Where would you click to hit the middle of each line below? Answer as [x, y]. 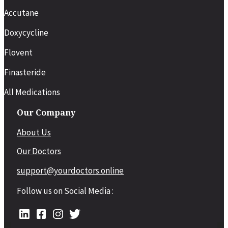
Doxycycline [26, 32]
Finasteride [25, 72]
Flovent [18, 52]
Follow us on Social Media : [65, 191]
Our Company [46, 112]
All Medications [32, 92]
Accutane [21, 12]
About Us [34, 132]
